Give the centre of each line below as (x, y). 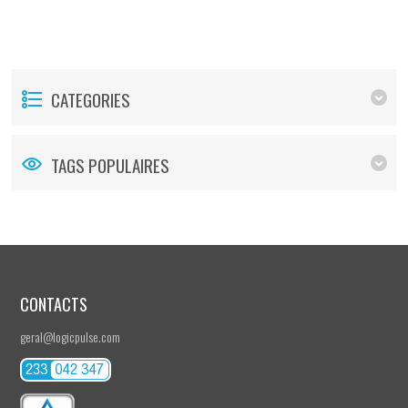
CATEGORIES (91, 99)
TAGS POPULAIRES (111, 164)
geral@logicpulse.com (70, 337)
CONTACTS (54, 305)
